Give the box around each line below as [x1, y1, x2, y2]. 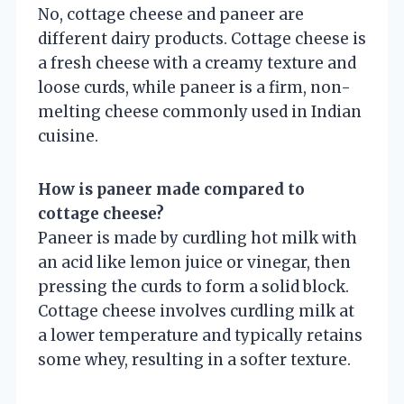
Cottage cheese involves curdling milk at [38, 300, 354, 321]
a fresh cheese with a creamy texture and [38, 52, 356, 73]
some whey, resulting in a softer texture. [38, 349, 351, 370]
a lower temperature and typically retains [38, 325, 363, 345]
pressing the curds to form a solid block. [38, 276, 349, 297]
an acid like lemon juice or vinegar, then [38, 252, 351, 272]
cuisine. [38, 125, 98, 146]
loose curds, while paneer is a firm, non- [38, 77, 351, 97]
